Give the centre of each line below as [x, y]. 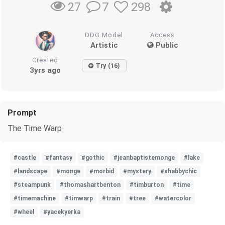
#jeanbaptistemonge [144, 157]
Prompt [22, 113]
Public [166, 45]
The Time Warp [35, 128]
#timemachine [35, 198]
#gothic [93, 157]
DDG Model [104, 35]
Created [45, 60]
